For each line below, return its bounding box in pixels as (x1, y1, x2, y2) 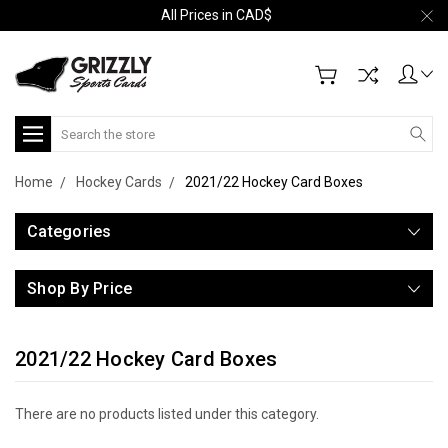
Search (51, 118, 96, 134)
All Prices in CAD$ (161, 7, 272, 23)
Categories (27, 222, 112, 241)
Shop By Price (27, 279, 133, 298)
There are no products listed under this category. (15, 406, 319, 422)
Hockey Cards (76, 174, 162, 190)
